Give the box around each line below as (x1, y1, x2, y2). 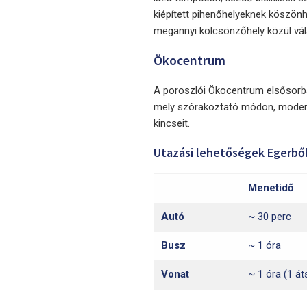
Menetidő (248, 182, 293, 195)
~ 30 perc (248, 210, 291, 223)
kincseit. (153, 117, 190, 130)
